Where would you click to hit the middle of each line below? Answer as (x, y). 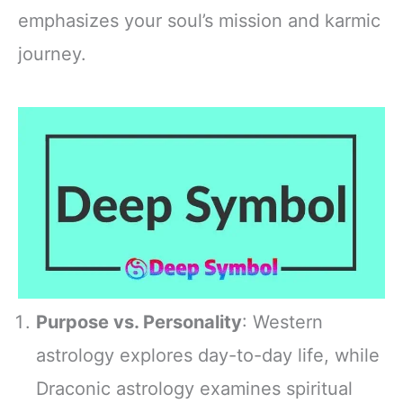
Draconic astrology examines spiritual (194, 389)
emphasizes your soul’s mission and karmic (199, 20)
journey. (52, 54)
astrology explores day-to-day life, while (208, 356)
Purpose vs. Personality (139, 322)
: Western (282, 322)
